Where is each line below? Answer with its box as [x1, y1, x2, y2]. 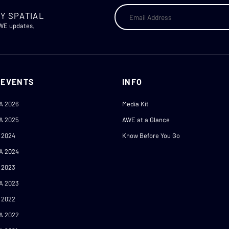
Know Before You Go [122, 131, 180, 140]
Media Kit [122, 100, 149, 108]
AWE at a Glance [122, 116, 170, 124]
